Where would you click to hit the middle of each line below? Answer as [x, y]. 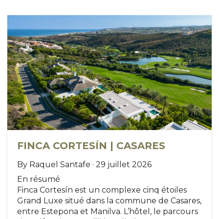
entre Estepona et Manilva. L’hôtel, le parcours [108, 212]
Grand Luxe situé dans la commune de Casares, [109, 201]
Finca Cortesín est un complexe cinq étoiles [102, 190]
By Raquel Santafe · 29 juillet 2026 [84, 165]
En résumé [39, 179]
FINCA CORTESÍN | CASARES [91, 146]
